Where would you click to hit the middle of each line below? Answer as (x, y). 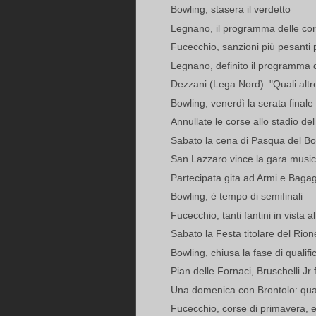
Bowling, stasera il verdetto (230, 10)
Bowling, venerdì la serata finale (242, 103)
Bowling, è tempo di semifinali (236, 196)
